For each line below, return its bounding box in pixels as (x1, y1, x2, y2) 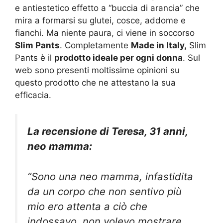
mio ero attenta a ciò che (27, 200, 147, 213)
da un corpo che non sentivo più (27, 185, 182, 198)
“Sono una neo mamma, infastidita (27, 170, 193, 183)
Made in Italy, (131, 40, 187, 50)
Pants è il (15, 52, 54, 63)
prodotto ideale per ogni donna (54, 52, 183, 63)
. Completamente (60, 40, 131, 50)
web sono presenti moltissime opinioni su (15, 65, 180, 75)
